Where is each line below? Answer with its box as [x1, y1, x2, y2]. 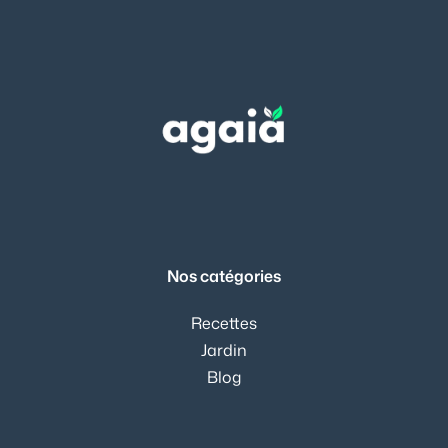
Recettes [191, 311, 257, 334]
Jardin [201, 338, 247, 361]
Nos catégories [167, 264, 281, 287]
